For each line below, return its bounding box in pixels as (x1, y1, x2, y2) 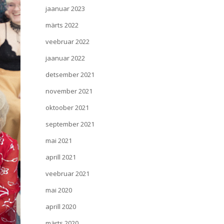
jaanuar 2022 (45, 53, 85, 62)
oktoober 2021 (45, 103, 89, 112)
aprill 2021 (45, 152, 76, 161)
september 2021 (45, 119, 94, 128)
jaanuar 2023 (45, 4, 85, 13)
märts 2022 (45, 20, 78, 29)
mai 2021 (45, 136, 72, 145)
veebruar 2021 (45, 169, 89, 178)
